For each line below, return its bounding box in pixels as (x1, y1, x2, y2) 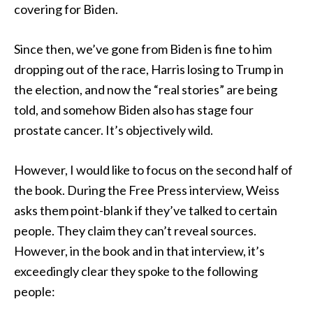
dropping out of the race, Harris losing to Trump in (14, 61, 284, 77)
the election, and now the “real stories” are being (14, 82, 277, 97)
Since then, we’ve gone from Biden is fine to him (14, 41, 272, 57)
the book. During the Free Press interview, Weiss (14, 182, 279, 198)
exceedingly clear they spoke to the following (14, 263, 258, 279)
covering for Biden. (14, 1, 118, 17)
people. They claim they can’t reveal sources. (14, 223, 256, 238)
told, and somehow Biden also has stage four (14, 102, 254, 117)
